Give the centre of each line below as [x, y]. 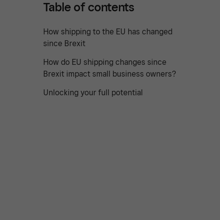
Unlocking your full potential [93, 92]
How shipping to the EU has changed [108, 31]
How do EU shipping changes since [105, 62]
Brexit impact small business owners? [110, 74]
